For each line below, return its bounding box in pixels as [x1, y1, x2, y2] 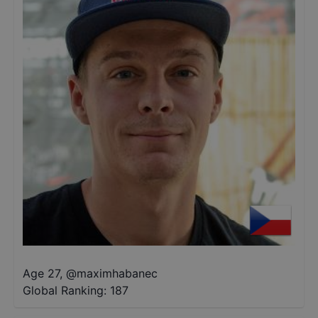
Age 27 [23, 266, 60, 280]
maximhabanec [77, 266, 158, 280]
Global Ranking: [23, 283, 106, 297]
